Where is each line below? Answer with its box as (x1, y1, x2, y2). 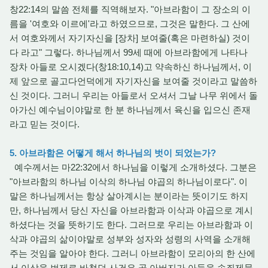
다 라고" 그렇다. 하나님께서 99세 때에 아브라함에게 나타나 (10, 47, 248, 57)
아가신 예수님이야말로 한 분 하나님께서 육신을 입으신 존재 (10, 105, 251, 115)
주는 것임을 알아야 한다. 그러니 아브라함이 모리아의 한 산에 (10, 248, 255, 258)
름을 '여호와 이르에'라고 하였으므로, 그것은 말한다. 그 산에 (10, 19, 250, 29)
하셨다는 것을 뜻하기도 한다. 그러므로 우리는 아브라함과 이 (10, 220, 253, 230)
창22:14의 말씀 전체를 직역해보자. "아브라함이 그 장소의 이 (10, 4, 251, 14)
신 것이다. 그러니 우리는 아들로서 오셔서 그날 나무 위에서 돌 (10, 90, 258, 100)
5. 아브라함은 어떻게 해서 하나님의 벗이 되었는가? (10, 148, 216, 158)
